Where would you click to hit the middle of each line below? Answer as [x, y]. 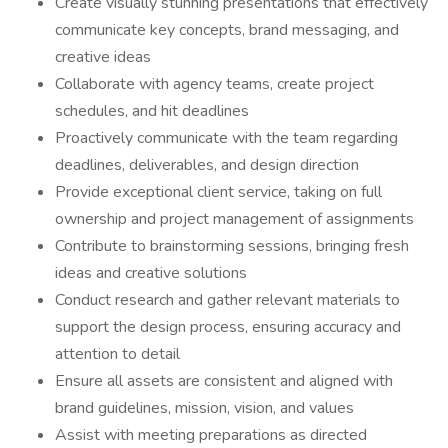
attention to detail [117, 354]
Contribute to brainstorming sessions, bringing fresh [232, 246]
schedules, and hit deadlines [152, 111]
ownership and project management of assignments [234, 219]
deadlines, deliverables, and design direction [209, 165]
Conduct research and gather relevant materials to [227, 300]
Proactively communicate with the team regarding [226, 138]
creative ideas [103, 57]
